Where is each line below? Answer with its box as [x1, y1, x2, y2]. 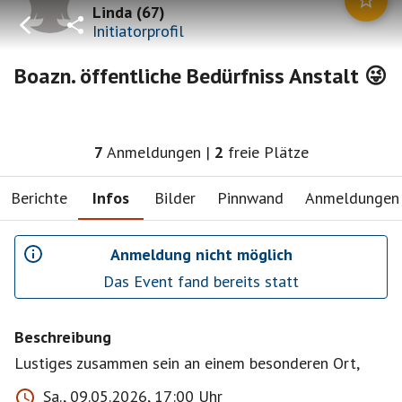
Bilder [154, 187, 196, 208]
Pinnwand [217, 187, 284, 208]
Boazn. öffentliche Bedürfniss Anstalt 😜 [14, 62, 387, 90]
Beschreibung [14, 327, 111, 347]
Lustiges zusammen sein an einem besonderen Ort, [14, 353, 360, 373]
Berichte [11, 187, 67, 208]
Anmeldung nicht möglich [109, 243, 293, 265]
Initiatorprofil [92, 20, 184, 41]
